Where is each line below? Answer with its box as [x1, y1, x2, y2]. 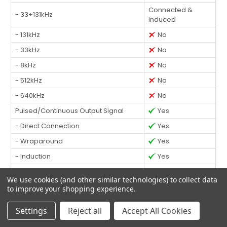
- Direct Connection [15, 121, 80, 131]
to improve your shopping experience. [7, 184, 136, 194]
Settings [16, 205, 47, 216]
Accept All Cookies [122, 205, 192, 216]
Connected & [148, 5, 193, 15]
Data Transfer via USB [15, 181, 86, 192]
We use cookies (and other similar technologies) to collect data [7, 175, 217, 184]
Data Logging [15, 166, 59, 176]
